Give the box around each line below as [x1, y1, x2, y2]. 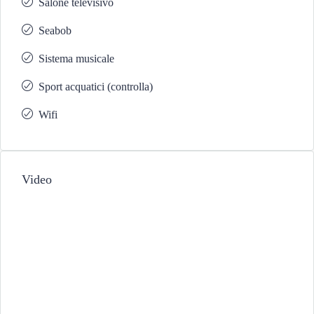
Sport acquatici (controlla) [39, 81, 153, 93]
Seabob [39, 25, 71, 36]
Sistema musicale [39, 53, 114, 64]
